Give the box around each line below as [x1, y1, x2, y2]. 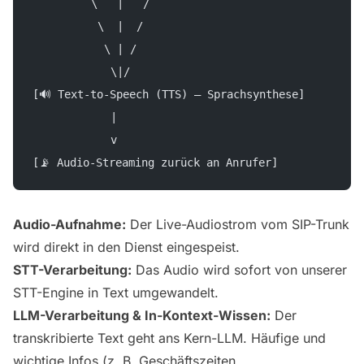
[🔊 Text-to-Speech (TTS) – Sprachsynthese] [32, 88, 305, 102]
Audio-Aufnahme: [13, 216, 126, 233]
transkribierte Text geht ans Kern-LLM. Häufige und [13, 330, 326, 347]
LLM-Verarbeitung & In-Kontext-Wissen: [13, 307, 271, 324]
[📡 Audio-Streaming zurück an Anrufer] [32, 156, 278, 170]
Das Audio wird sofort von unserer [132, 262, 347, 279]
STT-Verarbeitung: [13, 262, 132, 279]
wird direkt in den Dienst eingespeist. [13, 239, 240, 256]
